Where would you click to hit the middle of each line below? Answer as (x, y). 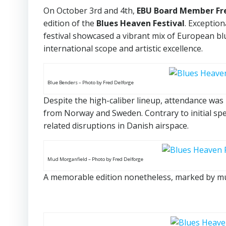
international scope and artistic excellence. (123, 48)
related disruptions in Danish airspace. (116, 125)
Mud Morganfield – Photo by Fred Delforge (95, 159)
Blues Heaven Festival (140, 23)
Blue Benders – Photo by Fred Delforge (91, 82)
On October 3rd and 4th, (90, 11)
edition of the (70, 23)
